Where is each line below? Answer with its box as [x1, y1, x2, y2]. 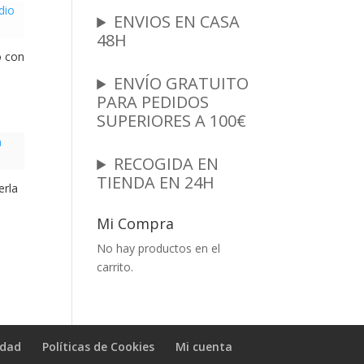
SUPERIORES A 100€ [97, 110, 247, 132]
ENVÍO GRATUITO [114, 72, 249, 95]
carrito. [97, 259, 134, 275]
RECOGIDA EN [114, 153, 219, 175]
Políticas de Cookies [42, 338, 155, 354]
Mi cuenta [175, 338, 233, 354]
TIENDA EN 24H [97, 171, 215, 194]
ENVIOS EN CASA [114, 11, 240, 33]
